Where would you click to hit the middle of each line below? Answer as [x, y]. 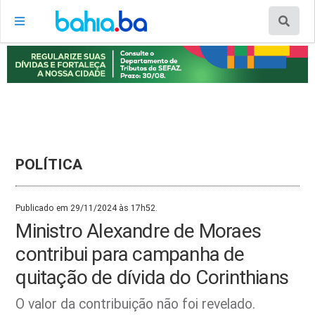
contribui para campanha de [130, 254]
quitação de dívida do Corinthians [152, 277]
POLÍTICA [49, 164]
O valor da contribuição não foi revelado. [136, 304]
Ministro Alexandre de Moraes [138, 231]
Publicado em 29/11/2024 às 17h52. [87, 208]
